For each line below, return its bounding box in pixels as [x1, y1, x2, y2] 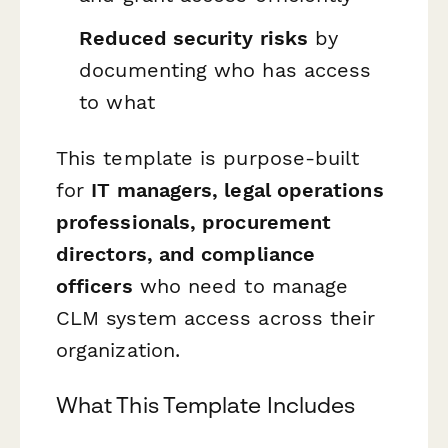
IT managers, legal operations [91, 177, 384, 202]
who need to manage [132, 273, 349, 298]
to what [79, 90, 155, 115]
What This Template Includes [56, 391, 356, 418]
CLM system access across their [56, 305, 376, 330]
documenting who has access [79, 58, 372, 83]
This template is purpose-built [56, 145, 360, 170]
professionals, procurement [56, 209, 332, 234]
